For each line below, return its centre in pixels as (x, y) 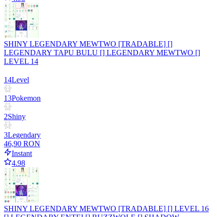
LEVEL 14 (21, 62)
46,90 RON (22, 144)
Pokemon (26, 98)
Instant (22, 154)
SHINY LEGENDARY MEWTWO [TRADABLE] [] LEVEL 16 (106, 209)
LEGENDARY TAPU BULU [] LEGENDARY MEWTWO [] (102, 53)
